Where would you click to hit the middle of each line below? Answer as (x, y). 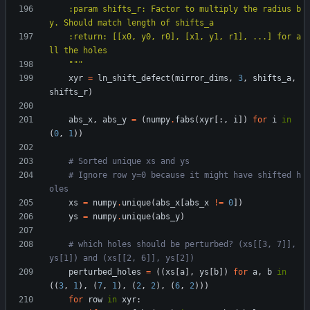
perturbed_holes (105, 272)
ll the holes (78, 51)
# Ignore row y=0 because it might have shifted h (185, 175)
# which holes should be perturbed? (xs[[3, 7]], (182, 245)
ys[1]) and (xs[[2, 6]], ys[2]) (122, 258)
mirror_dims (202, 79)
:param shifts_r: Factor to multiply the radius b (59, 9)
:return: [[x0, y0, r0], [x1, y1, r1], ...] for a (59, 37)
